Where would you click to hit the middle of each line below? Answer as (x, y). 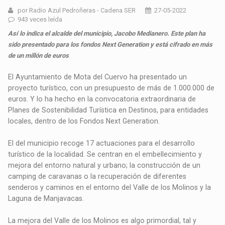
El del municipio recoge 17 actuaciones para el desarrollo (102, 143)
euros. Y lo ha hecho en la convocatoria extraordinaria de (102, 99)
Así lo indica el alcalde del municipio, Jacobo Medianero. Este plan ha (107, 34)
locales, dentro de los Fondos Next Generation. (84, 121)
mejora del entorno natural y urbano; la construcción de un (104, 165)
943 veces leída (40, 20)
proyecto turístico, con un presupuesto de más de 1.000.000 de (111, 88)
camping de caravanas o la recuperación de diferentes (97, 177)
